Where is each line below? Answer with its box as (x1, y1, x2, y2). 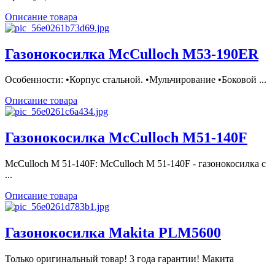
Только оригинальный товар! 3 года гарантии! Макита (5, 254, 234, 265)
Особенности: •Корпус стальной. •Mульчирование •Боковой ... (5, 74, 266, 85)
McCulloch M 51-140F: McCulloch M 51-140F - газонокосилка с (5, 158, 266, 169)
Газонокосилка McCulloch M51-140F (5, 130, 247, 146)
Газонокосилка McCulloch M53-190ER (5, 45, 258, 62)
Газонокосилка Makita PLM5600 (5, 225, 221, 241)
